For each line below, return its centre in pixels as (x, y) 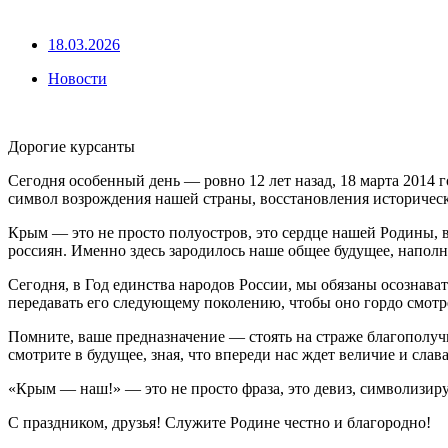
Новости (77, 79)
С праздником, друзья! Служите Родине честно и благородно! (219, 423)
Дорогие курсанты (71, 147)
